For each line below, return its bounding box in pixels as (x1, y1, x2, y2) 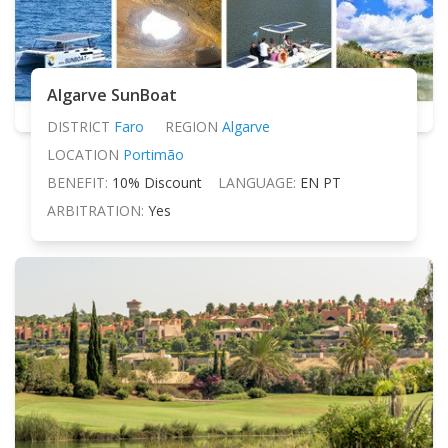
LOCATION (47, 144, 119, 164)
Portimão (123, 144, 184, 164)
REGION (164, 116, 218, 136)
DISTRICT (47, 116, 110, 136)
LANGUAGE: (218, 172, 296, 192)
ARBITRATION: (47, 200, 144, 220)
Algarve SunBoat (47, 83, 177, 106)
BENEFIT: (47, 172, 108, 192)
